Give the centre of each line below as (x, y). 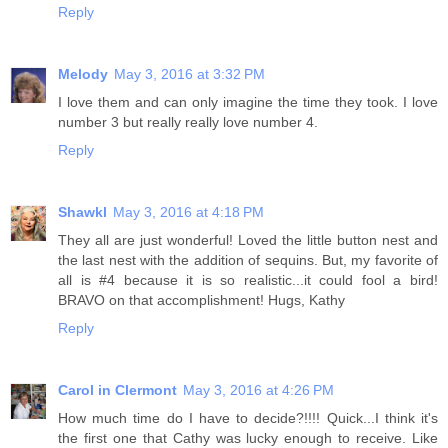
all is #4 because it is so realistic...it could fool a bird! (248, 279)
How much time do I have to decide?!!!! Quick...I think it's (248, 417)
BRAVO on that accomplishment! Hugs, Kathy (201, 299)
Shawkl (82, 211)
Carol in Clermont (117, 389)
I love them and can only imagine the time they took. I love (248, 101)
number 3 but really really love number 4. (188, 121)
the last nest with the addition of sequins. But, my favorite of (248, 259)
